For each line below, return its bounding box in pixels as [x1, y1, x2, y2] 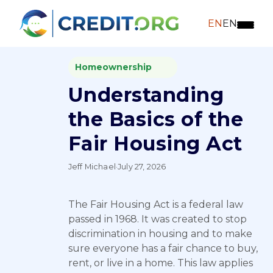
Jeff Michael [68, 162, 116, 171]
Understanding [68, 83, 224, 107]
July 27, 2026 [118, 162, 166, 171]
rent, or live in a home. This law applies [68, 257, 253, 269]
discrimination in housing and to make [68, 228, 252, 239]
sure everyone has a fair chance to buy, [68, 243, 258, 254]
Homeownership [74, 62, 152, 73]
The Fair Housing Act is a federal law [68, 199, 243, 210]
